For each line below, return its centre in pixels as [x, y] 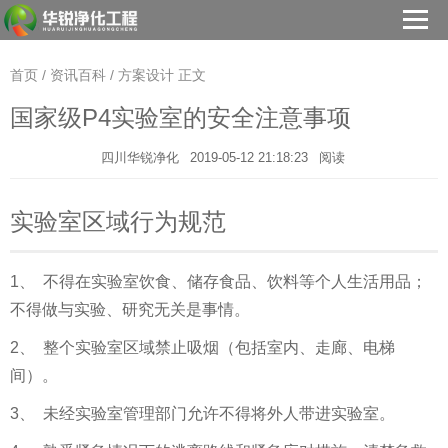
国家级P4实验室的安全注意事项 [180, 117]
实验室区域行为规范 [118, 221]
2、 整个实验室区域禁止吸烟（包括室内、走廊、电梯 [202, 347]
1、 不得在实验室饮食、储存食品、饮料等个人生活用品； [218, 281]
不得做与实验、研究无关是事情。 [130, 309]
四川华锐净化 [139, 157]
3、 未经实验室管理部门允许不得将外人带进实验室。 [202, 413]
